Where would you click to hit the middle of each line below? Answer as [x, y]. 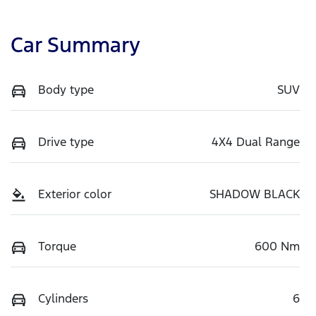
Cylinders [63, 299]
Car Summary [75, 45]
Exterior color [75, 194]
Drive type [66, 142]
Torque [57, 247]
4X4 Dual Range [256, 142]
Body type [66, 90]
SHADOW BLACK [255, 194]
